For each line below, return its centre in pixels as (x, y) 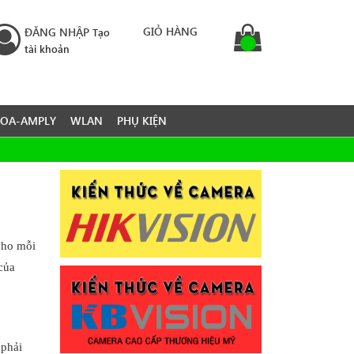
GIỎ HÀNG (170, 31)
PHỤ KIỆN (142, 121)
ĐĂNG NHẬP (57, 32)
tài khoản (47, 49)
